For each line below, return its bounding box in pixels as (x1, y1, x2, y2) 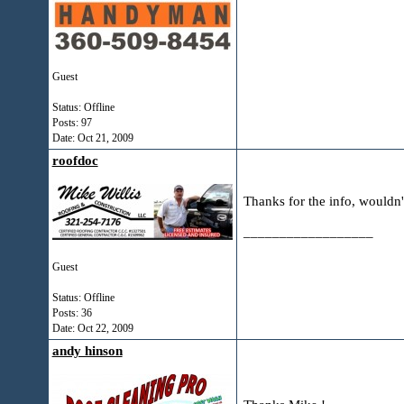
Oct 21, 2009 (77, 132, 133, 144)
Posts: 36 (51, 307, 92, 319)
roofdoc (51, 153, 98, 168)
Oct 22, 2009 (77, 322, 133, 335)
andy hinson (51, 344, 123, 358)
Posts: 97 (51, 116, 92, 129)
